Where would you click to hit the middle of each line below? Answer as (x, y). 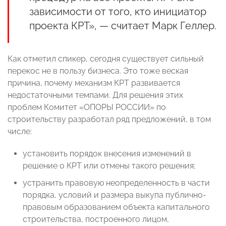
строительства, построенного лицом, (96, 219)
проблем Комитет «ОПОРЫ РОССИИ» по (87, 107)
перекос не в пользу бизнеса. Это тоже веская (98, 71)
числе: (20, 132)
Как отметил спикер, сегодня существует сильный (106, 59)
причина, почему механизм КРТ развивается (94, 83)
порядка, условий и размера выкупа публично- (115, 195)
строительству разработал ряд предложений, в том (109, 120)
